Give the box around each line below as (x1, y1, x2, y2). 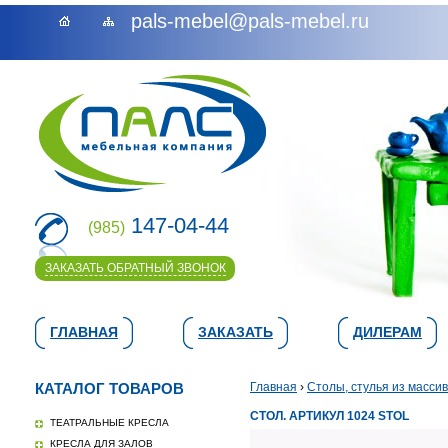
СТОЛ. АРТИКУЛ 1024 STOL (250, 409, 409, 423)
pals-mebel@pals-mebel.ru (131, 10, 369, 32)
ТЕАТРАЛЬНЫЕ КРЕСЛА (50, 417, 169, 428)
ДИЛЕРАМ (353, 324, 422, 340)
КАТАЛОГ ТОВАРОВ (35, 380, 184, 397)
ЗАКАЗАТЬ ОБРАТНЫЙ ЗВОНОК (44, 261, 226, 275)
